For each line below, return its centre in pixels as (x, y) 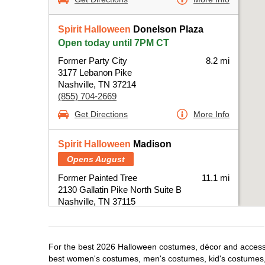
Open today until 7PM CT (114, 43)
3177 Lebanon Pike (95, 72)
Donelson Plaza (167, 29)
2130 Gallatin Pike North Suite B (120, 190)
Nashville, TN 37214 (97, 84)
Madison (151, 144)
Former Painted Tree (98, 178)
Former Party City (93, 61)
